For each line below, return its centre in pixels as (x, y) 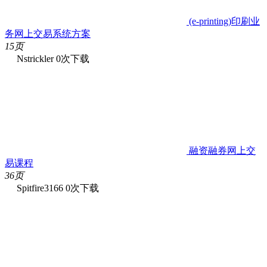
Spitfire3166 (40, 188)
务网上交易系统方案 (48, 33)
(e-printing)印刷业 (223, 21)
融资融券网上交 (221, 150)
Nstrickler (35, 58)
